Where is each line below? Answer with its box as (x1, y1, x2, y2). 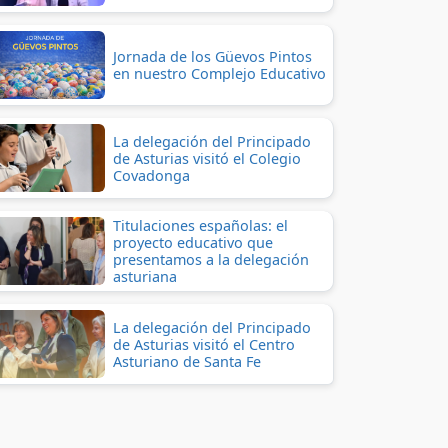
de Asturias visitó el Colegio (113, 148, 301, 168)
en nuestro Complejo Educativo (113, 64, 326, 83)
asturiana (113, 267, 177, 286)
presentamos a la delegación (113, 250, 309, 269)
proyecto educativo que (113, 233, 273, 252)
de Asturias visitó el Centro (113, 334, 295, 354)
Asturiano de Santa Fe (113, 351, 261, 371)
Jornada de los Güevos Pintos (113, 47, 312, 66)
